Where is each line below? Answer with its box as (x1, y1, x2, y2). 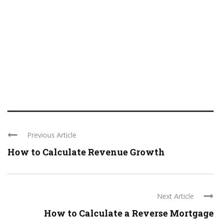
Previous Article (27, 130, 76, 140)
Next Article (157, 191, 194, 201)
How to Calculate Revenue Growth (7, 146, 165, 158)
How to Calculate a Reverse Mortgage (44, 207, 214, 220)
